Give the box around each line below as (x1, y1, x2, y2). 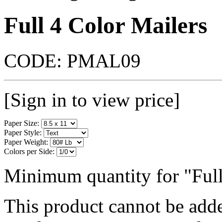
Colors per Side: (4, 147, 55, 156)
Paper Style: (4, 128, 42, 137)
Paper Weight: (4, 137, 48, 146)
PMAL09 (67, 50, 141, 71)
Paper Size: (4, 118, 39, 127)
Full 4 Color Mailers (4, 12, 207, 39)
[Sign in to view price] (4, 89, 180, 111)
